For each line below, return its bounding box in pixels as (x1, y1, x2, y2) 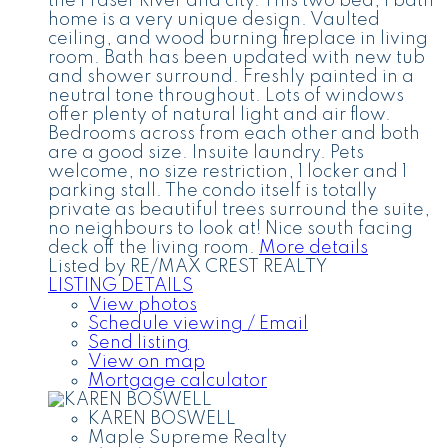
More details (259, 238, 368, 257)
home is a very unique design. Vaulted (48, 10, 380, 29)
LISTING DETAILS (48, 276, 193, 295)
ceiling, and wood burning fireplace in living (48, 29, 428, 48)
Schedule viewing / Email (88, 314, 308, 333)
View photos (88, 295, 197, 314)
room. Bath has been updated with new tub (48, 48, 425, 67)
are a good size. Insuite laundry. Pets (48, 143, 364, 162)
